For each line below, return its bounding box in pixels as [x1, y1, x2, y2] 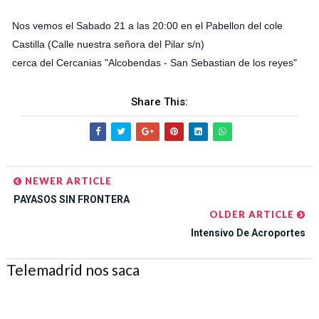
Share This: [130, 95, 188, 108]
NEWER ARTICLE [21, 175, 112, 187]
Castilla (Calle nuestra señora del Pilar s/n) [11, 38, 207, 50]
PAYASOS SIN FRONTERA [13, 194, 130, 205]
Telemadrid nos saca [6, 261, 140, 278]
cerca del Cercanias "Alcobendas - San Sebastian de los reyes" [11, 57, 297, 68]
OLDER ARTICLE [209, 209, 298, 220]
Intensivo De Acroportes [191, 227, 306, 239]
